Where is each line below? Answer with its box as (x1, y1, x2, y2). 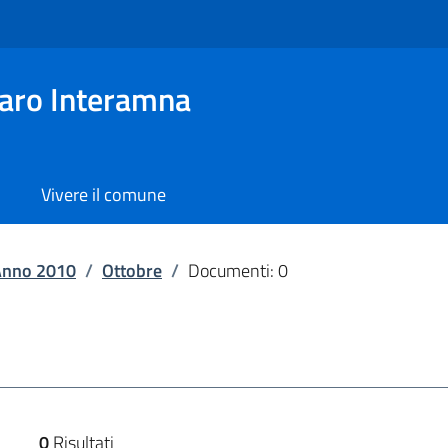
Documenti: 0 (188, 257, 288, 284)
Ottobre (102, 257, 162, 284)
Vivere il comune (41, 181, 166, 208)
